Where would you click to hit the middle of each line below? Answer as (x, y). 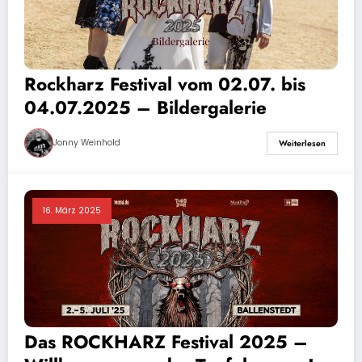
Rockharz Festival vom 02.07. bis (165, 84)
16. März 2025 (72, 211)
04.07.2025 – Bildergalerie (145, 108)
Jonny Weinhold (87, 143)
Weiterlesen (302, 143)
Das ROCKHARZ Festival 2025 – (166, 342)
